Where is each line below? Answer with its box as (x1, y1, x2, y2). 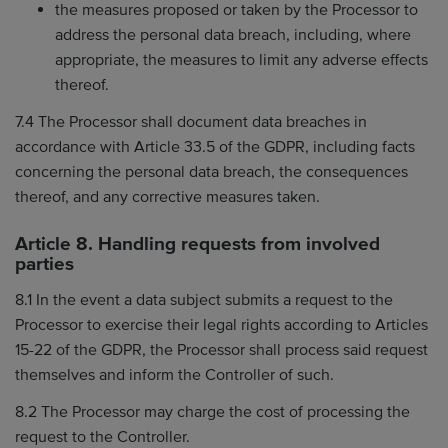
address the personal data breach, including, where (55, 24, 411, 45)
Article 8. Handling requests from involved (15, 233, 380, 256)
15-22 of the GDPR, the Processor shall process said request (15, 339, 428, 360)
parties (15, 253, 74, 276)
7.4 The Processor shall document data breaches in (15, 112, 367, 132)
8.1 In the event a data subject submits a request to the (15, 289, 393, 310)
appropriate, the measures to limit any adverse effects (55, 49, 428, 70)
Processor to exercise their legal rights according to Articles (15, 314, 428, 335)
